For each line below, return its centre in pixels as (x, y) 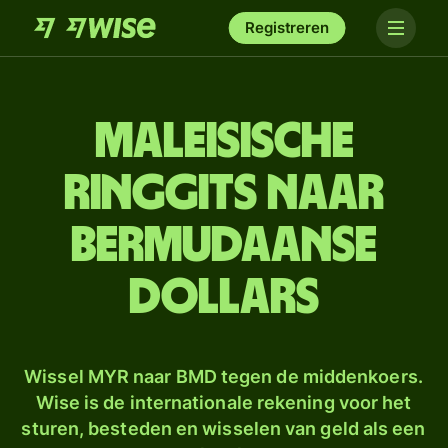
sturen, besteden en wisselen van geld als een (223, 428)
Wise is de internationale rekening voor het (223, 402)
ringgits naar (224, 194)
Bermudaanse (224, 246)
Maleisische (224, 142)
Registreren (287, 27)
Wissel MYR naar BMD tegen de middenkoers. (223, 376)
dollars (224, 298)
